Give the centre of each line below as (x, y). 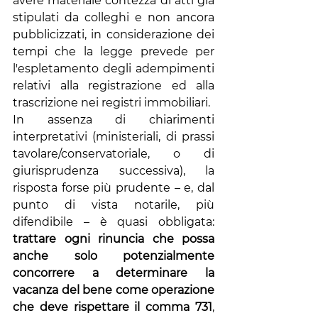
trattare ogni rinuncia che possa (114, 239)
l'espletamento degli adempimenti (114, 68)
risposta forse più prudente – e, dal (114, 188)
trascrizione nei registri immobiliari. (111, 103)
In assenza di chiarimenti (114, 120)
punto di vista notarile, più (114, 205)
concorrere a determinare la (114, 273)
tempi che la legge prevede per (114, 51)
